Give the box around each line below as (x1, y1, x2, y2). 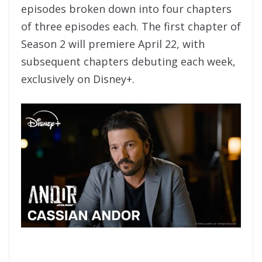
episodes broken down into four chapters (21, 2, 232, 16)
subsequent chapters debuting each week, (21, 54, 236, 69)
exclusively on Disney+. (21, 72, 140, 87)
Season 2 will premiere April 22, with (21, 37, 205, 51)
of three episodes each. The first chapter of (21, 19, 241, 34)
